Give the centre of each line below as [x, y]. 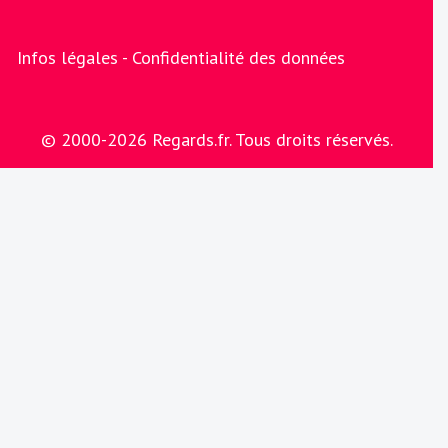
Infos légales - [74, 57]
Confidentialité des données [238, 57]
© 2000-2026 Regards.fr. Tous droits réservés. [216, 139]
